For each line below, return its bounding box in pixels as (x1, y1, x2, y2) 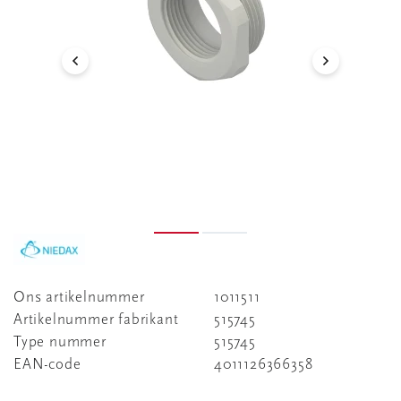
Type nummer (13, 335, 107, 350)
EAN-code (13, 357, 81, 372)
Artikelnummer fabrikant (13, 312, 179, 328)
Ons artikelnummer (13, 290, 145, 305)
